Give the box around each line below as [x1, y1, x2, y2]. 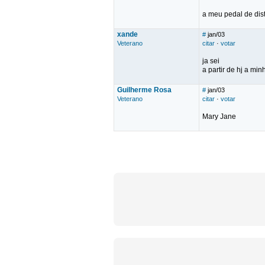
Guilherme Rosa [117, 86, 172, 94]
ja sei [202, 57, 219, 65]
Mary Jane [202, 112, 236, 121]
